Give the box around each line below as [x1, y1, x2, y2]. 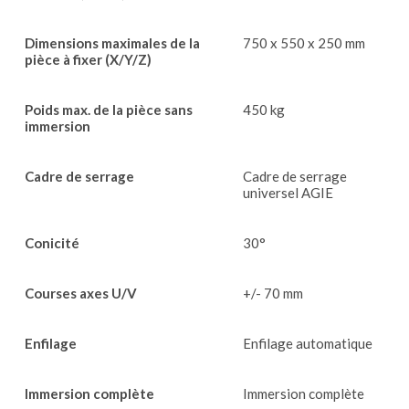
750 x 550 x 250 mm [243, 35, 365, 52]
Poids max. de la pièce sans [25, 101, 193, 119]
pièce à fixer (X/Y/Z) [25, 51, 152, 68]
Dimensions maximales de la [25, 35, 200, 52]
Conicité [25, 235, 79, 252]
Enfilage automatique [243, 335, 372, 352]
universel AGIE [243, 184, 333, 202]
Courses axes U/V [25, 285, 137, 302]
